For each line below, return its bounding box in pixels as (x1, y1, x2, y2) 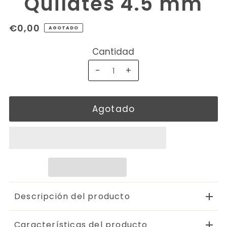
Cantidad (92, 45, 135, 58)
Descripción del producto (14, 190, 130, 202)
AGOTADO (49, 24, 79, 31)
